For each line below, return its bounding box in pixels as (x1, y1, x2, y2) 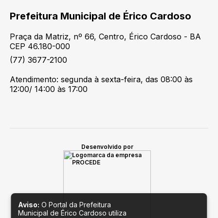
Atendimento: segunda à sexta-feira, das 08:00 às (10, 74, 193, 84)
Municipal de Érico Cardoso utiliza (18, 209, 127, 217)
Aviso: (18, 200, 40, 209)
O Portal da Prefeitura (39, 200, 111, 209)
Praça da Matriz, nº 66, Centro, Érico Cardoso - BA (10, 32, 201, 41)
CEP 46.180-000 (10, 41, 70, 51)
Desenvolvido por (81, 143, 133, 150)
